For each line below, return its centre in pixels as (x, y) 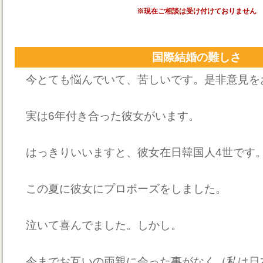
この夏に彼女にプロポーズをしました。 (121, 189)
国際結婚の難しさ (197, 57)
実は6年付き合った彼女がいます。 (107, 116)
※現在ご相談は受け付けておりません (197, 11)
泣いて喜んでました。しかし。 (98, 225)
